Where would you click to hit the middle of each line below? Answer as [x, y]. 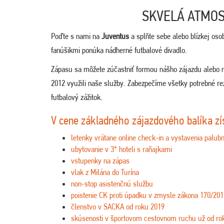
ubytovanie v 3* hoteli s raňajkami [121, 149]
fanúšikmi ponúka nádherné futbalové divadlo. [119, 50]
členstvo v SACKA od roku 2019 [118, 206]
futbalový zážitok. [77, 97]
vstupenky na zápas [100, 160]
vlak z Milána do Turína [105, 172]
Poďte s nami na [76, 36]
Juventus [116, 36]
